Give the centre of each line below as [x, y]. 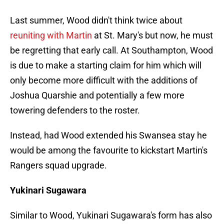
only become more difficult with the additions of [104, 80]
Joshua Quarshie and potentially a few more [97, 95]
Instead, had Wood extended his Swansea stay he [108, 135]
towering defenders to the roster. [75, 110]
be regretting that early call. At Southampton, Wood [111, 50]
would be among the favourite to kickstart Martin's [109, 150]
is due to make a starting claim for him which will [106, 65]
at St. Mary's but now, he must [152, 35]
